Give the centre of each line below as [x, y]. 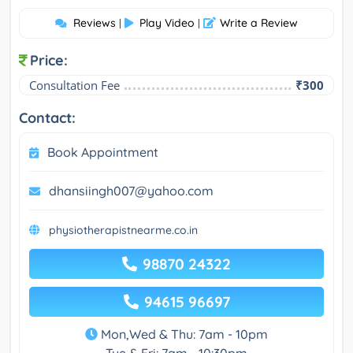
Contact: [47, 117]
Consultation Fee [74, 85]
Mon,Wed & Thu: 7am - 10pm [183, 334]
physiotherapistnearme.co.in [123, 230]
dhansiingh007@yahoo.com [131, 190]
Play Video [167, 22]
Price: [49, 60]
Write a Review [259, 22]
